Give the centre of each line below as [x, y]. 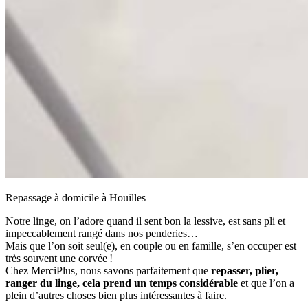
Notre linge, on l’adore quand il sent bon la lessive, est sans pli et [145, 221]
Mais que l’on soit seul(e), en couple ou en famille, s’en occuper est [151, 245]
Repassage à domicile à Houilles [76, 197]
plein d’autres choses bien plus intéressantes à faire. [116, 295]
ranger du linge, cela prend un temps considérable [122, 283]
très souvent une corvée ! [59, 258]
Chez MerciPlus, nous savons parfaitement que [108, 270]
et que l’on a [266, 283]
